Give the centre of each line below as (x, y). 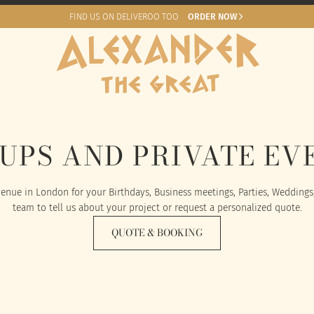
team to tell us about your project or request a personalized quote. (157, 207)
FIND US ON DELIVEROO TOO (124, 16)
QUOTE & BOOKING (157, 233)
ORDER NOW (212, 16)
